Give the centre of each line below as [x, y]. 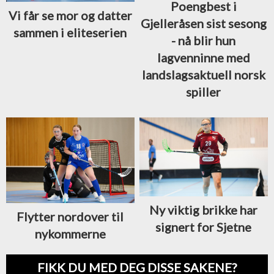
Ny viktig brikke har [204, 210]
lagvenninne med [203, 58]
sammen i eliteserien [70, 32]
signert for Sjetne [204, 227]
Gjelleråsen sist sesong [203, 24]
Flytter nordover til [70, 217]
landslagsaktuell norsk [203, 75]
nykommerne [70, 234]
